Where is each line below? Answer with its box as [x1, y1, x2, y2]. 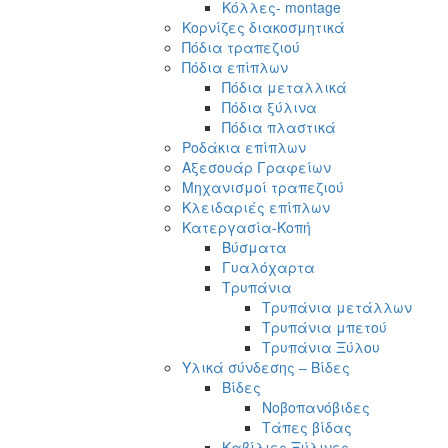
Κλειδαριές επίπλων [182, 196, 330, 217]
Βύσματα [222, 236, 287, 257]
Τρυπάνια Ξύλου [262, 336, 380, 357]
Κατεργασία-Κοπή [182, 216, 311, 237]
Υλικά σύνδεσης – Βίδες [182, 356, 350, 377]
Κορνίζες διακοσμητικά [182, 16, 345, 37]
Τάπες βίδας [262, 416, 352, 437]
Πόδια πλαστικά [222, 116, 336, 137]
